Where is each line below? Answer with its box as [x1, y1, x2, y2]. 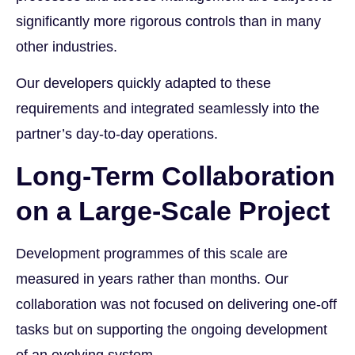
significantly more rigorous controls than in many [16, 13, 321, 29]
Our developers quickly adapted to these [16, 75, 271, 92]
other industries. [16, 38, 117, 55]
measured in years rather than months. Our [16, 270, 288, 287]
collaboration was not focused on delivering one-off [16, 296, 337, 312]
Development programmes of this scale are [16, 245, 288, 261]
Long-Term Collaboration [16, 160, 335, 191]
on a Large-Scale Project [16, 195, 330, 226]
